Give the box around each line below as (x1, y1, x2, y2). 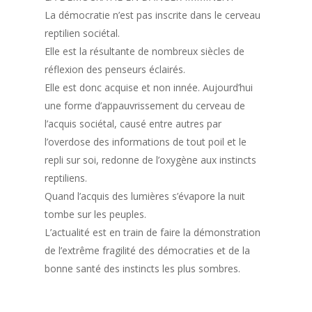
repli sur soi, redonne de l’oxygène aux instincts (45, 153, 256, 166)
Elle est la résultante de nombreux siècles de (45, 45, 244, 58)
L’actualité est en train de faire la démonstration (45, 226, 260, 239)
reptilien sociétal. (45, 26, 120, 40)
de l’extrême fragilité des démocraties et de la (45, 244, 250, 257)
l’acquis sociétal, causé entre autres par (45, 117, 221, 130)
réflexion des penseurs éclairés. (45, 63, 185, 76)
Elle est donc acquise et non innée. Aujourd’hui (45, 81, 253, 94)
